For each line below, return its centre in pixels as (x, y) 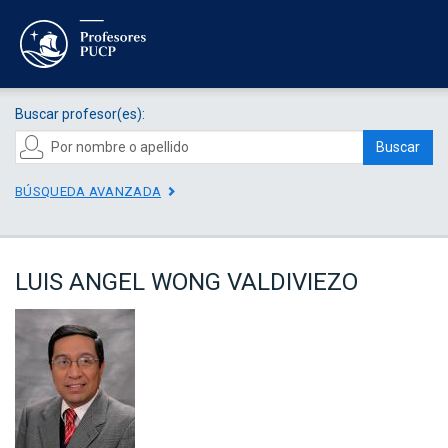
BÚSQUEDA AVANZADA (88, 191)
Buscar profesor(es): (80, 113)
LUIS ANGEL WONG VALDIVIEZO (186, 282)
